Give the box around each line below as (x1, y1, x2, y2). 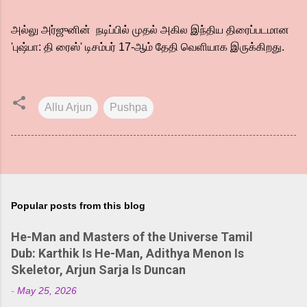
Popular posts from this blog (11, 200, 145, 211)
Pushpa (110, 101, 147, 113)
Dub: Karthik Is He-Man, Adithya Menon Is (11, 246, 244, 260)
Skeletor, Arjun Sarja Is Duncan (11, 262, 186, 277)
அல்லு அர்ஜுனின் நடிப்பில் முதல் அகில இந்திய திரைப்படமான (11, 24, 289, 36)
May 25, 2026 (17, 285, 77, 296)
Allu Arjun (45, 101, 92, 113)
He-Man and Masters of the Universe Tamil (11, 230, 253, 244)
